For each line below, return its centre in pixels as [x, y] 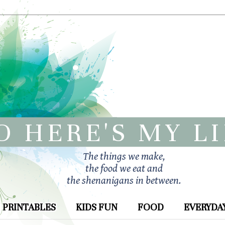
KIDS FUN [97, 207]
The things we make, [124, 157]
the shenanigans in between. [124, 181]
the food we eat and [124, 169]
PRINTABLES [29, 207]
